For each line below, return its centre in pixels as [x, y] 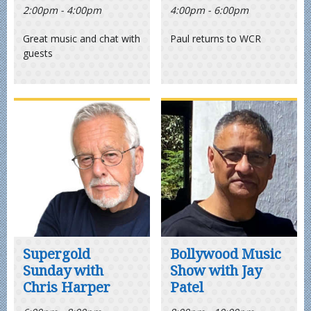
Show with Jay [216, 270]
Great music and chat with [82, 39]
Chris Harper [67, 287]
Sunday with [64, 270]
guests [38, 53]
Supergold [57, 253]
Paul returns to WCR [216, 39]
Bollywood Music [226, 253]
